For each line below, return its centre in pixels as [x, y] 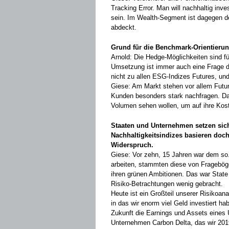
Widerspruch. [132, 145]
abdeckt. [124, 27]
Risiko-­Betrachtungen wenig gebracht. [167, 184]
